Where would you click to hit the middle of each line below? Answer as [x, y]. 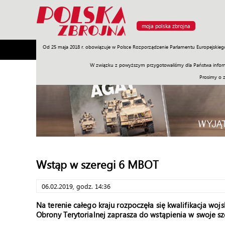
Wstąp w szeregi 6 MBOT [97, 164]
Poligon [82, 50]
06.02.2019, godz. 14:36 [76, 186]
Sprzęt [114, 50]
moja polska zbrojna [166, 26]
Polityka [173, 50]
